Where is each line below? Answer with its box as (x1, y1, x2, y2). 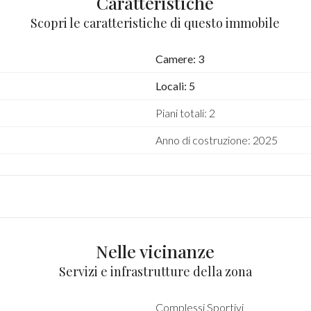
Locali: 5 (155, 79, 195, 92)
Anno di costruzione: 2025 (155, 133, 278, 146)
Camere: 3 (155, 52, 204, 65)
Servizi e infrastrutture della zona (58, 263, 252, 280)
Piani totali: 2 (155, 106, 215, 119)
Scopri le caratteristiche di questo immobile (31, 15, 280, 31)
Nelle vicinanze (96, 239, 215, 262)
